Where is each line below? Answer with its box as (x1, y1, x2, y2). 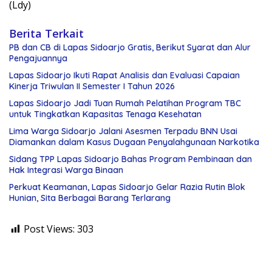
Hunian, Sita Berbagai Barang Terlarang (9, 192, 171, 204)
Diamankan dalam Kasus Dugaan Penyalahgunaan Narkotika (9, 137, 259, 148)
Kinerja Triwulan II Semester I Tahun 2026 (9, 81, 175, 92)
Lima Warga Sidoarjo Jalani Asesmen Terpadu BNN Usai (9, 126, 237, 137)
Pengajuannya (9, 53, 67, 64)
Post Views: (24, 222, 75, 236)
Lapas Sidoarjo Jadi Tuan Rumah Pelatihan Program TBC (9, 98, 241, 109)
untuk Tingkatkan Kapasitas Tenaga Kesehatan (9, 109, 202, 120)
